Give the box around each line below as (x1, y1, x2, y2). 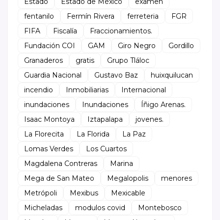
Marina (110, 159, 133, 168)
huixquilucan (151, 70, 193, 80)
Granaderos (24, 55, 63, 65)
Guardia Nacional (24, 70, 82, 80)
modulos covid (75, 203, 125, 212)
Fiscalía (53, 26, 77, 35)
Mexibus (70, 188, 98, 197)
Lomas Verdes (24, 144, 73, 153)
